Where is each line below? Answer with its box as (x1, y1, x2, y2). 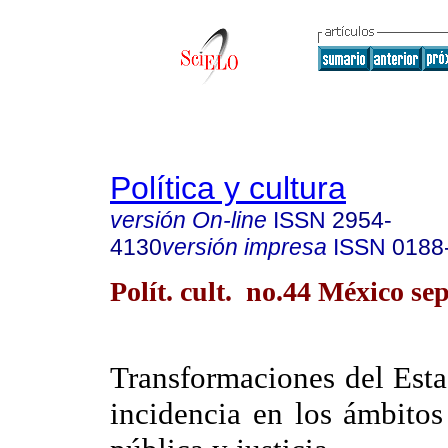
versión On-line (110, 207, 267, 233)
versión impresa (162, 234, 327, 260)
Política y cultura (110, 170, 346, 206)
